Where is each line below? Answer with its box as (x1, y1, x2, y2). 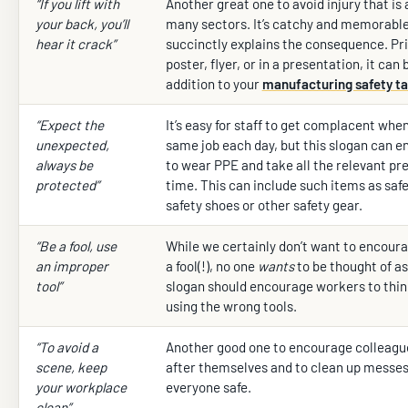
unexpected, (35, 137, 109, 154)
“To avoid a (35, 339, 98, 356)
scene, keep (35, 359, 107, 376)
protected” (35, 177, 99, 194)
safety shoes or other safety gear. (165, 197, 362, 214)
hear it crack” (35, 36, 116, 53)
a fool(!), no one (165, 258, 258, 275)
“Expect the (35, 117, 104, 134)
